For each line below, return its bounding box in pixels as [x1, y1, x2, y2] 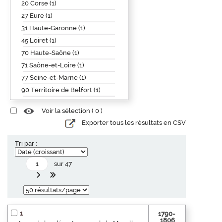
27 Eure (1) [21, 11, 53, 19]
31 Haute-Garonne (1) [21, 24, 85, 32]
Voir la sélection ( [42, 107, 95, 115]
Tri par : [15, 139, 37, 147]
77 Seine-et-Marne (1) [21, 73, 86, 81]
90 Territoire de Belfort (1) [21, 86, 101, 94]
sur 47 [54, 160, 72, 167]
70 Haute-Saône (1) [21, 49, 79, 56]
